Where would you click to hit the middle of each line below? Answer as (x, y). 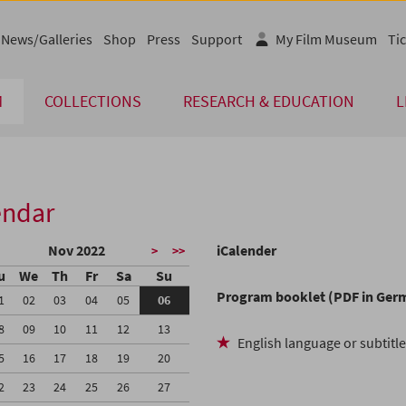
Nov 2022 (76, 251)
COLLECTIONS (93, 101)
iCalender (246, 251)
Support (217, 39)
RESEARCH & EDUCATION (269, 101)
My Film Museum (326, 39)
